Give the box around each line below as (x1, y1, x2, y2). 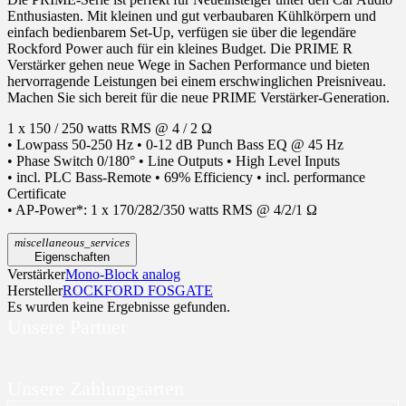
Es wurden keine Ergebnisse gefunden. (7, 298, 230, 314)
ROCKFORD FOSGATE (63, 282, 213, 298)
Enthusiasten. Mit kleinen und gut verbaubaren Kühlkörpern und (7, 7, 376, 24)
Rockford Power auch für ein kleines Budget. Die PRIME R (7, 40, 353, 56)
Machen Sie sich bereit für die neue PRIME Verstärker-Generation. (7, 89, 390, 105)
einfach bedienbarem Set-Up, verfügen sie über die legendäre (7, 24, 356, 40)
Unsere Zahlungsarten (7, 376, 184, 400)
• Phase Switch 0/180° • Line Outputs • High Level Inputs (7, 152, 340, 169)
